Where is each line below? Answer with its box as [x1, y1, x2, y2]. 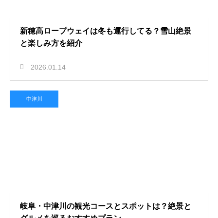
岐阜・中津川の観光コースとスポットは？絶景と [20, 202, 191, 210]
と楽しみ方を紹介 [20, 39, 82, 47]
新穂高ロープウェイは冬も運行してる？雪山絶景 [20, 27, 191, 35]
